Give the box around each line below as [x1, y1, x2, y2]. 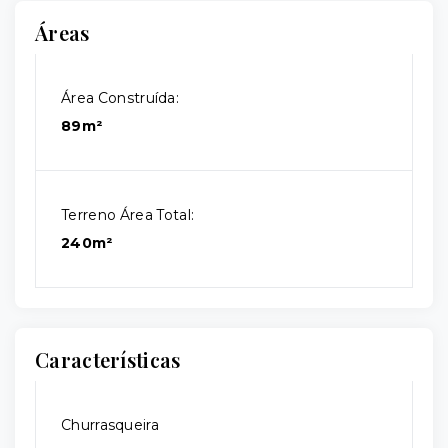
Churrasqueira [61, 416, 159, 434]
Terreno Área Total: [61, 206, 195, 224]
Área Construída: [61, 89, 180, 107]
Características [35, 346, 181, 373]
